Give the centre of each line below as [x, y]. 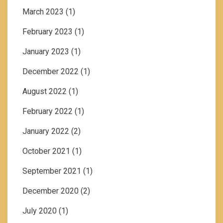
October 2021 [46, 151]
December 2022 [51, 72]
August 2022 [45, 92]
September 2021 [52, 171]
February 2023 [48, 32]
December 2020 [51, 191]
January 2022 [46, 131]
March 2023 [43, 12]
